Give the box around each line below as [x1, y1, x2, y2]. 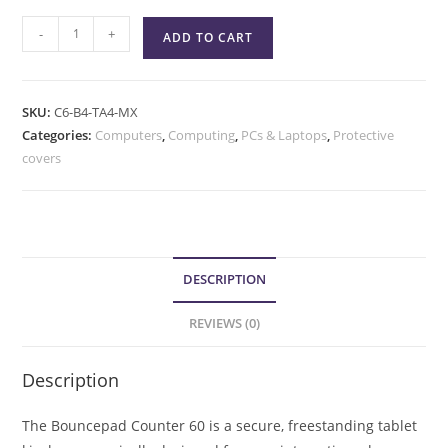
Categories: [22, 125, 96, 144]
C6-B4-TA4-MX [54, 102, 139, 121]
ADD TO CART [163, 28, 254, 46]
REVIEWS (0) [188, 314, 260, 332]
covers [22, 148, 62, 167]
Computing [168, 125, 236, 144]
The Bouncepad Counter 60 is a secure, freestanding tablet [22, 415, 418, 435]
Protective [333, 125, 395, 144]
